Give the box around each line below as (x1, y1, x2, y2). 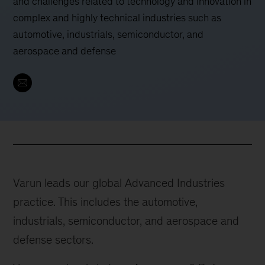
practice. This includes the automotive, (13, 195, 198, 208)
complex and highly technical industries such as (13, 11, 222, 24)
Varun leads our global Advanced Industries (13, 176, 225, 189)
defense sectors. (13, 232, 94, 246)
